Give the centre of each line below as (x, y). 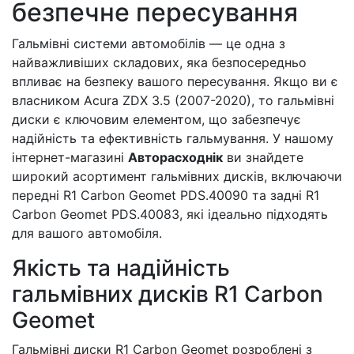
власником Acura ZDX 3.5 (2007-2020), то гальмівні (173, 100)
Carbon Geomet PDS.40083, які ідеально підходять (170, 214)
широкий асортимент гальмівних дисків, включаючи (177, 176)
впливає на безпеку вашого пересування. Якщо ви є (175, 81)
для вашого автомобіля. (87, 233)
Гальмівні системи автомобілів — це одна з (149, 43)
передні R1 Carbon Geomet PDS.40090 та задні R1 (166, 195)
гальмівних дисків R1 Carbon (168, 294)
